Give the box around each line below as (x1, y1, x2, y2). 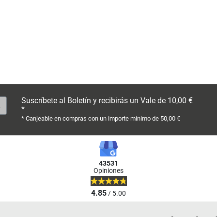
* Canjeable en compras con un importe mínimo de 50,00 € (21, 114, 180, 122)
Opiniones (93, 166, 124, 175)
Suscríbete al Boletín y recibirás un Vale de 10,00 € (21, 95, 193, 105)
